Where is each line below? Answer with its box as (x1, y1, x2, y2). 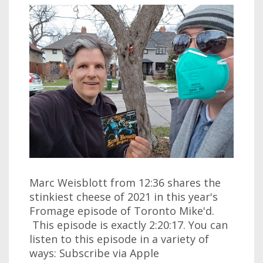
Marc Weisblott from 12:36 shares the (29, 176, 221, 190)
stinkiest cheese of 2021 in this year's (29, 190, 218, 204)
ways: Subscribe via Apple (29, 246, 159, 261)
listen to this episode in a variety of (29, 232, 209, 247)
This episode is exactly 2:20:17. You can (29, 218, 228, 232)
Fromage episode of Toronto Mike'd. (29, 204, 214, 218)
